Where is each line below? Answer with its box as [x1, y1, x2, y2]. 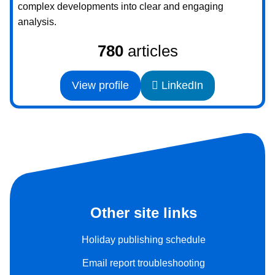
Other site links [90, 204, 197, 222]
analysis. [18, 16, 56, 27]
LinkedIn [158, 79, 204, 91]
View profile [71, 79, 129, 91]
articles [123, 42, 178, 60]
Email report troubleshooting [82, 257, 205, 268]
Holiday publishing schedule [82, 234, 206, 245]
